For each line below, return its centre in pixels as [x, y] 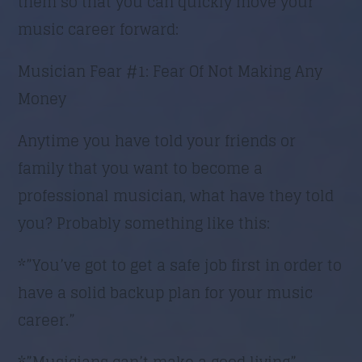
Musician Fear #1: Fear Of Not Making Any [170, 71]
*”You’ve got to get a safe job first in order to [180, 265]
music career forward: [99, 29]
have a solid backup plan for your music [166, 292]
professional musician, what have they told [176, 195]
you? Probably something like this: [144, 223]
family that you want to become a [141, 168]
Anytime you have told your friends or [157, 140]
